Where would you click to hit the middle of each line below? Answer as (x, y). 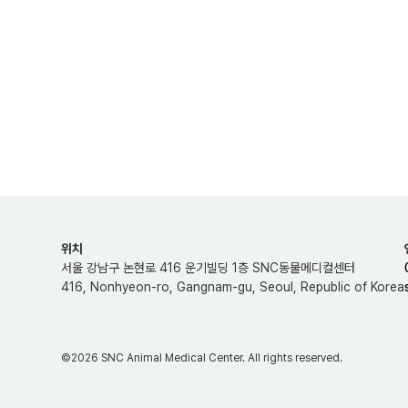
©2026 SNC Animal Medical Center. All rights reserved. (202, 358)
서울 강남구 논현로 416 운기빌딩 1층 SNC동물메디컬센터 (209, 268)
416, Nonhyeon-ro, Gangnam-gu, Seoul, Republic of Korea (233, 287)
